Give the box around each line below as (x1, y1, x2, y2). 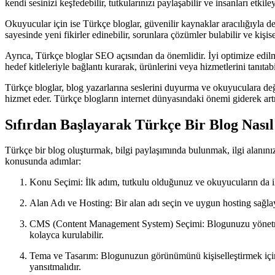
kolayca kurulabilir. (29, 230, 104, 241)
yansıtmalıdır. (29, 261, 81, 273)
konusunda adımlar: (5, 156, 81, 167)
